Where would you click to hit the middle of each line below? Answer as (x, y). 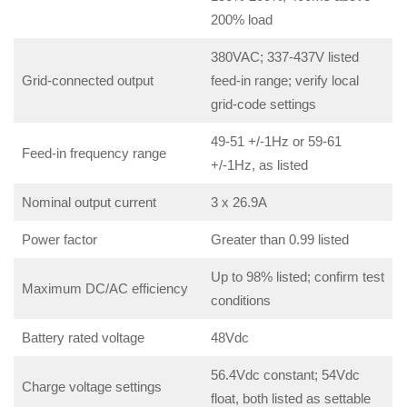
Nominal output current (89, 202)
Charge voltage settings (91, 387)
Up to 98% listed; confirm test (297, 277)
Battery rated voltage (83, 338)
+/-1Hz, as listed (259, 165)
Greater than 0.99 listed (279, 239)
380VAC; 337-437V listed (284, 57)
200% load (241, 20)
